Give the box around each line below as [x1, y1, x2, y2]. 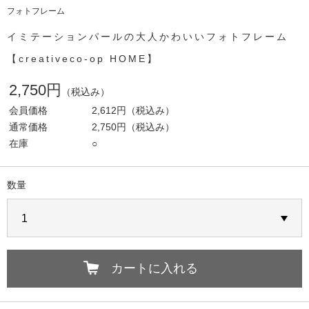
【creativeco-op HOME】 [7, 53, 159, 64]
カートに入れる [111, 261, 198, 275]
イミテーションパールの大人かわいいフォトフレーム [7, 31, 288, 42]
